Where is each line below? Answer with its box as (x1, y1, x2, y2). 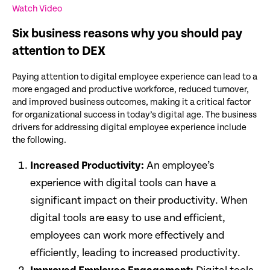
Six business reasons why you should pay (12, 26, 242, 41)
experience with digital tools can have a (30, 176, 216, 189)
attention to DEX (12, 43, 105, 58)
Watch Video (12, 3, 62, 14)
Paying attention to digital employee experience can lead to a (12, 71, 257, 82)
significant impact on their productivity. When (30, 193, 248, 207)
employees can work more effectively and (30, 228, 224, 242)
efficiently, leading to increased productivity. (30, 246, 240, 259)
